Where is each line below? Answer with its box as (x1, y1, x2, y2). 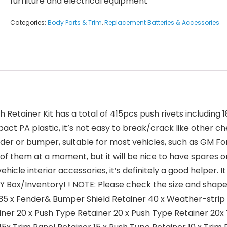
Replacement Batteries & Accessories (104, 18, 219, 27)
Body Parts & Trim (48, 18, 102, 27)
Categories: (10, 18, 48, 27)
